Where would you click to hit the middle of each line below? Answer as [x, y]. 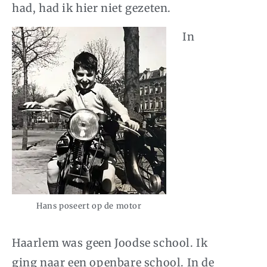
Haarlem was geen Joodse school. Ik [110, 243]
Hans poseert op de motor [89, 206]
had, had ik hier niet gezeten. [92, 8]
